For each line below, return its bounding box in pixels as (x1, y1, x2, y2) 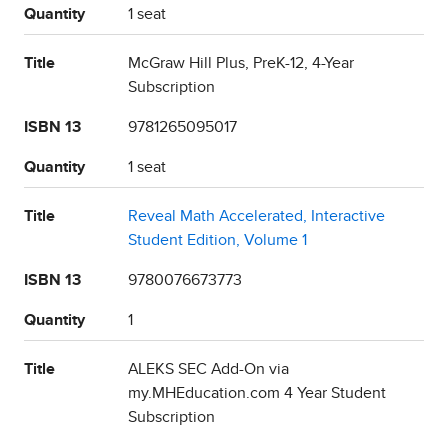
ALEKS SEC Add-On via (128, 361, 289, 378)
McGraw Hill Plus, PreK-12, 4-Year (128, 55, 354, 72)
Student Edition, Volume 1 (128, 232, 307, 249)
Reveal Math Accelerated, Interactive (128, 208, 385, 225)
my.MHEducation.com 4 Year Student (128, 385, 386, 402)
